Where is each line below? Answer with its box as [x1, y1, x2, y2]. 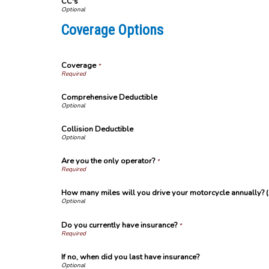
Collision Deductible [61, 124, 133, 135]
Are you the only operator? [61, 156, 155, 167]
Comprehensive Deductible [61, 92, 157, 103]
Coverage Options [61, 21, 163, 38]
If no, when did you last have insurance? [61, 251, 199, 262]
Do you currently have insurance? [61, 219, 177, 231]
